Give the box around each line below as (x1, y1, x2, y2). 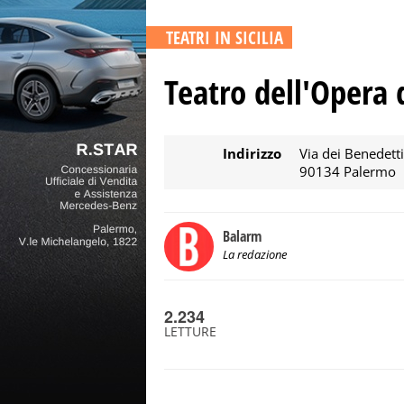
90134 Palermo (299, 162, 396, 180)
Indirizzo (223, 144, 281, 162)
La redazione (223, 246, 287, 262)
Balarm (223, 226, 262, 246)
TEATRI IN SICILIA (166, 26, 283, 49)
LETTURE (164, 323, 216, 340)
